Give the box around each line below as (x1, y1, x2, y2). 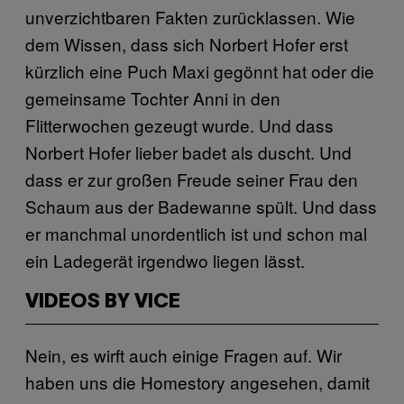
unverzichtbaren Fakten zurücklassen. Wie (25, 4, 355, 29)
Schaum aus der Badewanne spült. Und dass (25, 193, 377, 218)
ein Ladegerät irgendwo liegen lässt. (25, 247, 305, 272)
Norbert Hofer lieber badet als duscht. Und (25, 139, 352, 164)
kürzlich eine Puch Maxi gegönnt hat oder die (25, 58, 374, 83)
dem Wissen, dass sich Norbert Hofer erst (25, 31, 348, 56)
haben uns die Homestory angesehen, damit (25, 369, 370, 394)
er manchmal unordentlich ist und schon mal (25, 220, 367, 245)
